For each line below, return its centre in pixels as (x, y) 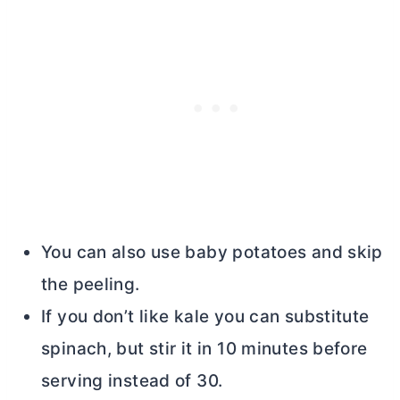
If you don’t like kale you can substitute (205, 317)
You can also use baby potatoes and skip (212, 253)
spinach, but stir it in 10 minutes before (204, 349)
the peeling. (91, 285)
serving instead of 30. (132, 381)
